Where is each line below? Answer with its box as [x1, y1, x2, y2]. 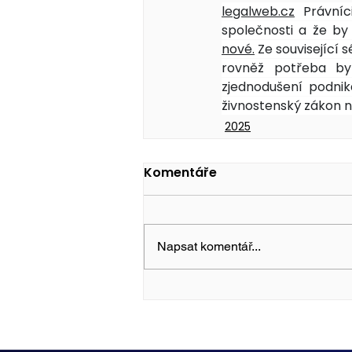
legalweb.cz [222, 2, 295, 20]
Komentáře [144, 163, 217, 181]
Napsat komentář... [157, 239, 261, 254]
